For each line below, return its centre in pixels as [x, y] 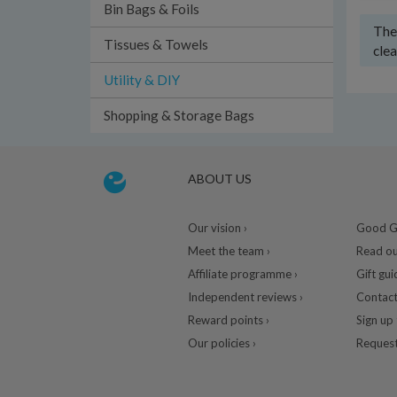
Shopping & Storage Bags [179, 115]
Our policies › [222, 343]
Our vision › [217, 228]
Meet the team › [229, 251]
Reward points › [228, 320]
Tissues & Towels [156, 44]
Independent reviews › [245, 297]
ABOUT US [219, 179]
